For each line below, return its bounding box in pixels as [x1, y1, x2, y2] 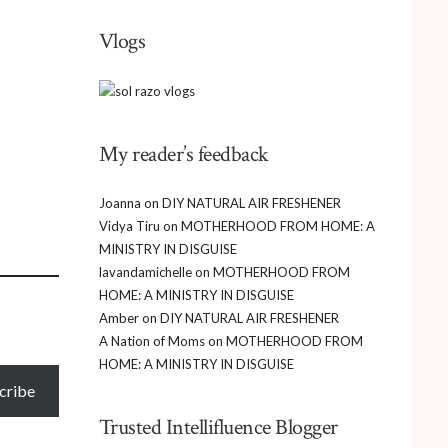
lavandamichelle [98, 263, 192, 280]
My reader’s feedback [98, 139, 269, 169]
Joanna [98, 194, 141, 211]
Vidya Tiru [98, 217, 160, 234]
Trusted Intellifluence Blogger [98, 412, 338, 442]
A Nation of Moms [98, 332, 205, 349]
